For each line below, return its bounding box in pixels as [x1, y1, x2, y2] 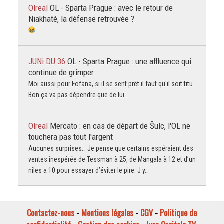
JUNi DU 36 [28, 56, 67, 66]
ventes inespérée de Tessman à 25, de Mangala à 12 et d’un [28, 155, 196, 163]
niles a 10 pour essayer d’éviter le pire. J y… [28, 166, 149, 174]
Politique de [160, 207, 197, 219]
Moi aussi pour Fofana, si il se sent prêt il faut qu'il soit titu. [28, 79, 194, 88]
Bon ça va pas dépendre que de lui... [28, 90, 129, 99]
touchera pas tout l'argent [28, 131, 113, 142]
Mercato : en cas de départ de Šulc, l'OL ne [49, 120, 190, 131]
